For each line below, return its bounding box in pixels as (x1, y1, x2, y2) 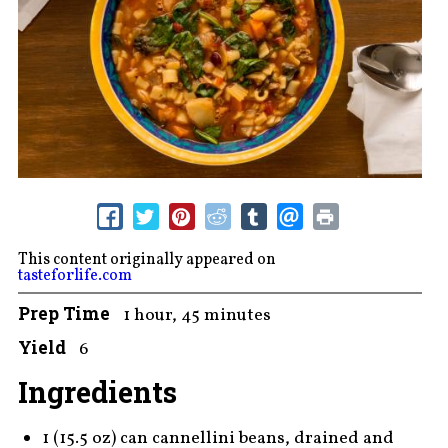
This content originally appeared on (17, 248, 279, 271)
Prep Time (17, 301, 110, 325)
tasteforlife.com (17, 264, 132, 287)
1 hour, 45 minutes (122, 302, 271, 328)
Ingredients (17, 372, 177, 411)
